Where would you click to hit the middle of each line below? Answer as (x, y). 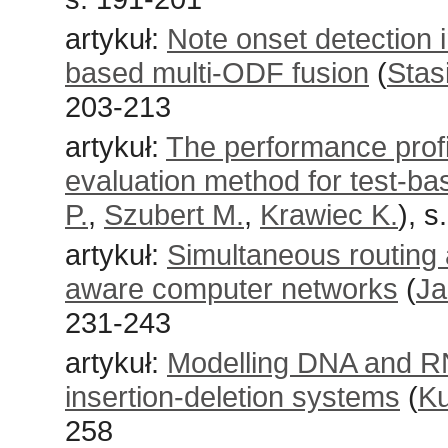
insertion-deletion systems (232, 396)
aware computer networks (231, 288)
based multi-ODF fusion (217, 72)
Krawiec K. (329, 214)
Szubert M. (174, 214)
